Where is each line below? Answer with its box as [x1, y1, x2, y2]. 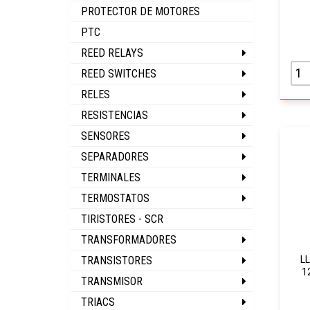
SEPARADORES [81, 150, 149, 163]
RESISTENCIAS [81, 109, 148, 122]
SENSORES [81, 129, 130, 143]
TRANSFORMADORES [81, 233, 176, 246]
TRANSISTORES [81, 254, 152, 267]
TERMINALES [81, 171, 140, 184]
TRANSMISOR [81, 275, 143, 288]
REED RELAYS [81, 46, 143, 60]
